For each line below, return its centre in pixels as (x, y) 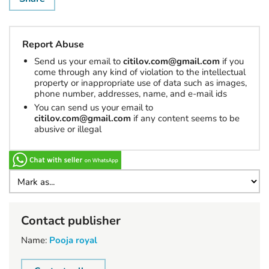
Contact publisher (71, 221)
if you (232, 61)
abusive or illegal (68, 129)
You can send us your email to (94, 107)
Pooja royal (73, 240)
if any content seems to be (185, 118)
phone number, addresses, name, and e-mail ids (131, 94)
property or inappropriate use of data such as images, (141, 83)
